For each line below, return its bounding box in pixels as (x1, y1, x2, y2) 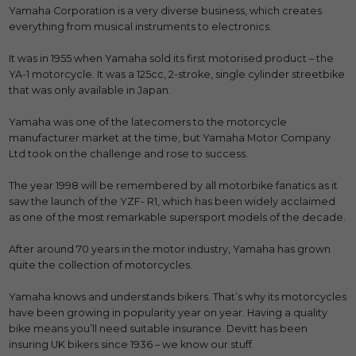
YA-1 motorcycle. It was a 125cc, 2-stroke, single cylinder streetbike (9, 68, 346, 80)
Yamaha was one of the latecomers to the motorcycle (9, 116, 288, 128)
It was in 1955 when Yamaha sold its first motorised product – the (9, 52, 335, 64)
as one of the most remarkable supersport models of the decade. (9, 211, 346, 223)
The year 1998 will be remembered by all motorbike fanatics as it (9, 180, 339, 192)
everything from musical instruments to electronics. (9, 21, 273, 33)
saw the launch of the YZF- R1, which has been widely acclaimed (9, 195, 336, 207)
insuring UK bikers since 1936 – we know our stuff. (9, 339, 255, 350)
